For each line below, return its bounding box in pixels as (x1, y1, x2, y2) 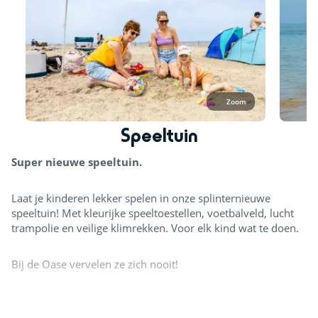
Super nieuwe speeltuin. (11, 154, 142, 169)
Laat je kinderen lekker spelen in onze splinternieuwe (11, 190, 270, 205)
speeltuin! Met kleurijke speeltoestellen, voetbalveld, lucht (11, 205, 294, 220)
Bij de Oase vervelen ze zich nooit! (11, 256, 178, 271)
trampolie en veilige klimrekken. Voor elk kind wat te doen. (11, 220, 299, 235)
